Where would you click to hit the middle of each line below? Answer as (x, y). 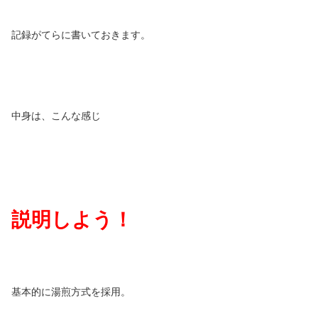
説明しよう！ (72, 220)
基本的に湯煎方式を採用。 (71, 292)
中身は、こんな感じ (56, 116)
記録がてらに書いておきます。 (81, 35)
